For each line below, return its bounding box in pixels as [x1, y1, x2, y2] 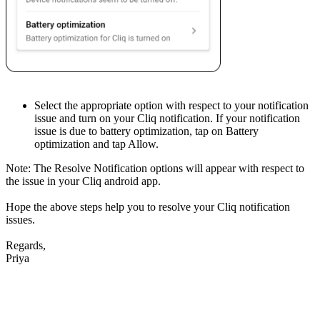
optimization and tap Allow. [34, 137, 159, 150]
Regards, [6, 239, 46, 251]
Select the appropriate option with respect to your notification [34, 99, 309, 111]
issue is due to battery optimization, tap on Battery [34, 124, 259, 137]
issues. [6, 213, 38, 226]
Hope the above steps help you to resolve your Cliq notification [6, 200, 290, 213]
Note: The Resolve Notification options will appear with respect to [6, 161, 304, 174]
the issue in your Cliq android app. [6, 174, 161, 187]
